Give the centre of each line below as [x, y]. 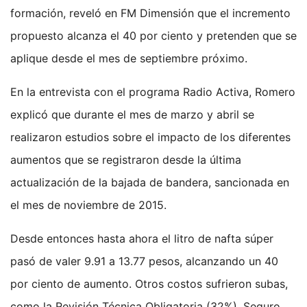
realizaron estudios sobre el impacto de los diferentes [150, 137]
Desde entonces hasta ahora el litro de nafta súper [142, 239]
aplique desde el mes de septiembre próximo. [129, 59]
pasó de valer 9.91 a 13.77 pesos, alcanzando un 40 [144, 261]
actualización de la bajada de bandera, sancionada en [150, 183]
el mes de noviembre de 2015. [88, 205]
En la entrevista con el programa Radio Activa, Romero [153, 92]
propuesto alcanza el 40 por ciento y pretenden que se [153, 36]
